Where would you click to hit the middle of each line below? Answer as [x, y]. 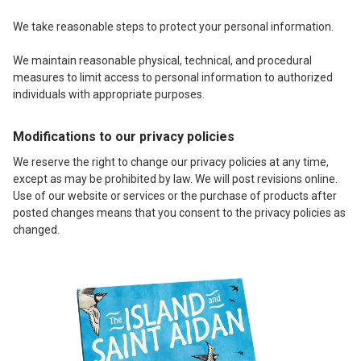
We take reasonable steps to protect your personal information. [173, 26]
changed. [36, 229]
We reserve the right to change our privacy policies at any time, [171, 162]
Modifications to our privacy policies [124, 136]
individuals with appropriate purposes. [109, 94]
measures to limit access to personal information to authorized [173, 77]
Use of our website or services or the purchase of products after [175, 195]
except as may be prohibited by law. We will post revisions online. [175, 178]
